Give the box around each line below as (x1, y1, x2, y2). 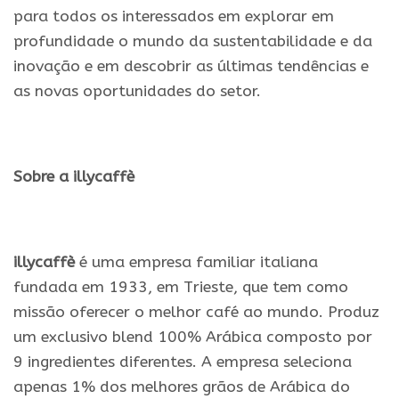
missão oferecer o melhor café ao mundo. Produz (13, 303, 379, 322)
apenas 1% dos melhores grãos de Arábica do (13, 378, 350, 396)
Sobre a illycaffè (13, 167, 134, 186)
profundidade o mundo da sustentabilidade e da (13, 32, 372, 51)
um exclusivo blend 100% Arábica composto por (13, 328, 372, 346)
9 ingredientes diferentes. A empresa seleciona (13, 353, 352, 371)
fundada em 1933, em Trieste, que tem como (13, 278, 348, 297)
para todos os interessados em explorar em (13, 7, 334, 26)
